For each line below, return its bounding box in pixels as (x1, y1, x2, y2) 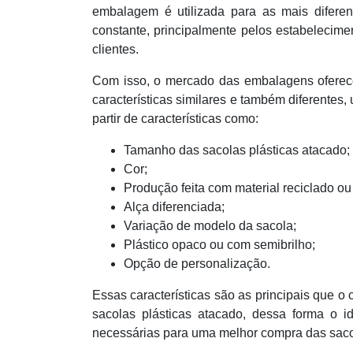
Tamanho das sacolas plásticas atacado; (124, 143, 350, 157)
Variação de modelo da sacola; (124, 219, 296, 232)
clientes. (92, 43, 139, 56)
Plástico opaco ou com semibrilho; (124, 238, 315, 251)
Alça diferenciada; (124, 200, 225, 214)
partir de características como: (92, 112, 258, 125)
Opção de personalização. (124, 257, 270, 270)
